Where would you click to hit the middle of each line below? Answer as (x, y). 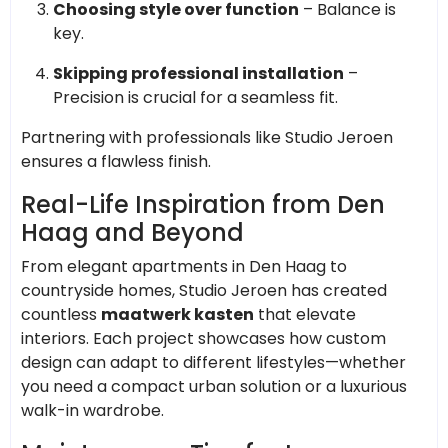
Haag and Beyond (132, 232)
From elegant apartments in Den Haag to (184, 266)
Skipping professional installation (198, 73)
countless (61, 314)
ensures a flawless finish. (116, 161)
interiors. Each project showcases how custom (203, 338)
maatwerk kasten (177, 314)
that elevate (305, 314)
